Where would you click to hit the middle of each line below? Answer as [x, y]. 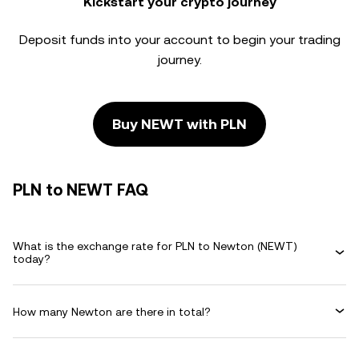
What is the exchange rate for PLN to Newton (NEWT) [155, 246]
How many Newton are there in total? [112, 311]
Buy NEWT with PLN [179, 124]
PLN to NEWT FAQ [81, 190]
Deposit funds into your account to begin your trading [179, 40]
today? [32, 259]
